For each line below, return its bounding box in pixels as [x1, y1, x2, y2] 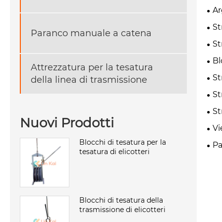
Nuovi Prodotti [20, 114, 114, 131]
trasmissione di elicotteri [79, 205, 166, 214]
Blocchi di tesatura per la [79, 137, 166, 147]
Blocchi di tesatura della [79, 195, 163, 205]
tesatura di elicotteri [79, 147, 150, 156]
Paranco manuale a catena [31, 27, 152, 39]
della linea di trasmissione [31, 74, 147, 86]
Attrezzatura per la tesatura [31, 62, 153, 73]
